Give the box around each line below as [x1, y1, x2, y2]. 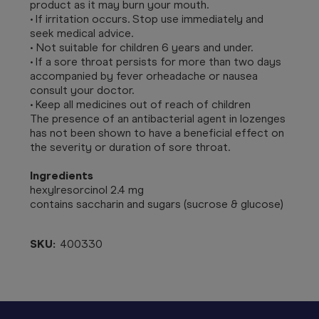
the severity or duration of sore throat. [30, 140, 230, 154]
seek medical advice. [30, 26, 133, 40]
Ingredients [30, 168, 93, 182]
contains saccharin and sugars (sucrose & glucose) [30, 197, 283, 211]
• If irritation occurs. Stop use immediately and [30, 11, 263, 26]
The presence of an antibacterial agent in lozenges [30, 111, 286, 125]
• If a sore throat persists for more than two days [30, 54, 281, 68]
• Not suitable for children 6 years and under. [30, 40, 253, 54]
